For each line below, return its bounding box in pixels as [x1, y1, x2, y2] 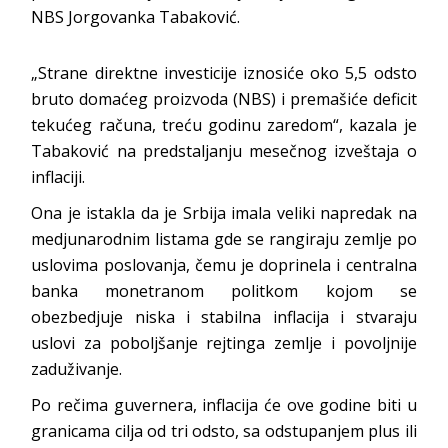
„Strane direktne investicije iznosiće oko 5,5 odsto [31, 62, 417, 84]
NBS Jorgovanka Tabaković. [31, 6, 241, 28]
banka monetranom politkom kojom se [31, 280, 417, 302]
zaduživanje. [31, 358, 123, 380]
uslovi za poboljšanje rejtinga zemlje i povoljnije [31, 332, 417, 354]
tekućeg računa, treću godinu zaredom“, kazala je [31, 114, 417, 136]
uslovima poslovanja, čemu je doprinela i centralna [31, 254, 417, 276]
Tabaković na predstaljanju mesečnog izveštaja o [31, 140, 417, 162]
